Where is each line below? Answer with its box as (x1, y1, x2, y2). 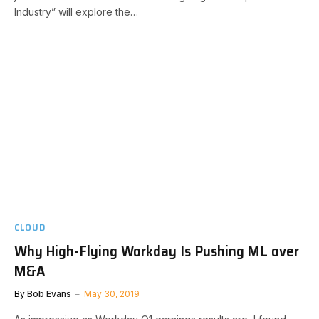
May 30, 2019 (84, 288, 140, 299)
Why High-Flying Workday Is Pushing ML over (14, 239, 299, 263)
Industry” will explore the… (14, 5, 138, 18)
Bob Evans (27, 288, 71, 299)
